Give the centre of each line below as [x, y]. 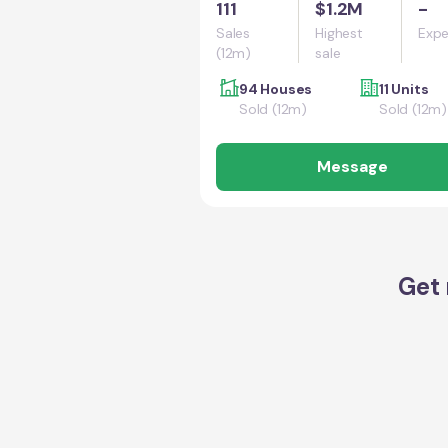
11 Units [404, 89]
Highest [339, 33]
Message [352, 166]
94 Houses [276, 89]
